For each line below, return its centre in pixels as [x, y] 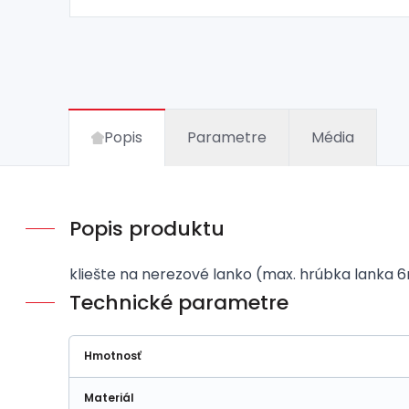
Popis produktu [147, 228]
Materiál [109, 397]
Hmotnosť [113, 355]
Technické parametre [179, 302]
